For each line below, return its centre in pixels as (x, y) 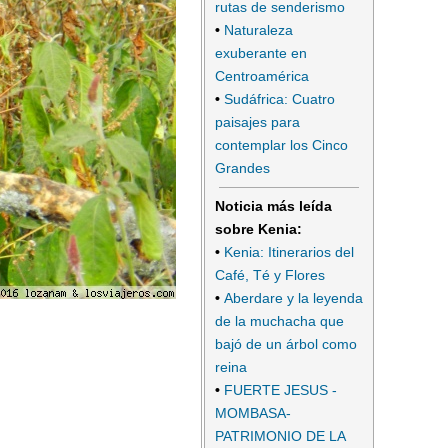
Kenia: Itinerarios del (289, 252)
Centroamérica (262, 75)
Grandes (242, 167)
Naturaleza (258, 29)
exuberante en (261, 52)
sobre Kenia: (258, 229)
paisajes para (257, 121)
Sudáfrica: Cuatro (279, 98)
